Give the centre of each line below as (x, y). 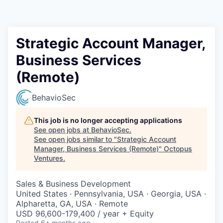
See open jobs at (62, 130)
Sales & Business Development (73, 184)
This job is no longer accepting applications (108, 120)
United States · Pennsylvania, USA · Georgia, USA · (111, 194)
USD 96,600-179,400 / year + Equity (85, 214)
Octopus (178, 149)
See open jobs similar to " (75, 139)
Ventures (49, 158)
